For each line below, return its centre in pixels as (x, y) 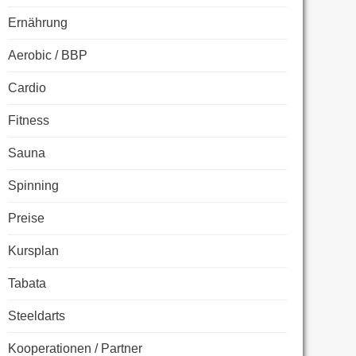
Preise (26, 218)
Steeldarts (37, 315)
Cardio (27, 87)
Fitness (29, 120)
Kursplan (33, 250)
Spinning (33, 185)
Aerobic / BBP (48, 55)
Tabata (27, 283)
